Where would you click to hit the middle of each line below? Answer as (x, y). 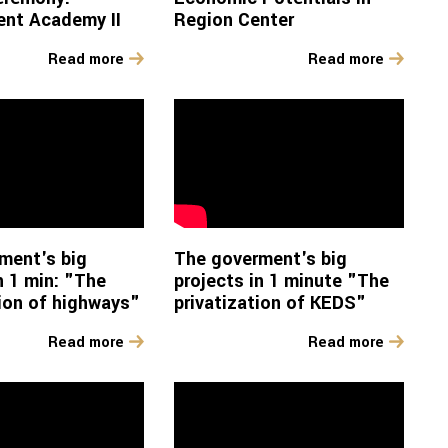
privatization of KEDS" (269, 303)
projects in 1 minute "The (281, 281)
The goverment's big (260, 259)
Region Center (233, 20)
